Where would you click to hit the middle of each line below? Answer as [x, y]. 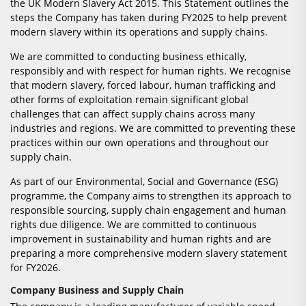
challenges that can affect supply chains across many [133, 114]
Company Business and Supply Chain [97, 290]
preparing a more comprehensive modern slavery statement [149, 253]
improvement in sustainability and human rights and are [141, 239]
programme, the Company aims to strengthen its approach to [151, 196]
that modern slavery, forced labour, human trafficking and [143, 85]
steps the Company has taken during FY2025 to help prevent [149, 18]
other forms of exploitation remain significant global [129, 100]
